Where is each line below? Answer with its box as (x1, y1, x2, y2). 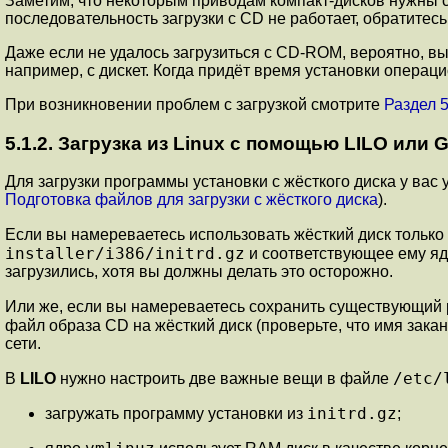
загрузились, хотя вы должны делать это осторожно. (5, 263, 393, 281)
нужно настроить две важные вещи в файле (56, 370, 393, 388)
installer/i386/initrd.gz (5, 244, 245, 264)
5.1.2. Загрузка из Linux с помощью (5, 132, 344, 154)
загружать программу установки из (45, 405, 307, 423)
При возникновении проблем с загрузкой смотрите (5, 95, 384, 113)
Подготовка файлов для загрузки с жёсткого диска (5, 191, 378, 209)
